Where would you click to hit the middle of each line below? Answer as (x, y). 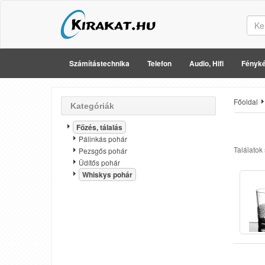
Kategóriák (92, 106)
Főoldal (246, 101)
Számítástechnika (99, 63)
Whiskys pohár (107, 174)
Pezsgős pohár (103, 151)
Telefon (159, 63)
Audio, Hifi (206, 63)
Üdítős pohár (99, 162)
